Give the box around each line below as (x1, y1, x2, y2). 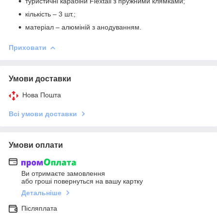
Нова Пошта (22, 91, 61, 99)
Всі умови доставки (9, 110, 77, 118)
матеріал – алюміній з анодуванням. (25, 23, 141, 31)
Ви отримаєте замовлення (21, 169, 105, 177)
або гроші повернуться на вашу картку (21, 177, 143, 185)
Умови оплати (9, 141, 63, 150)
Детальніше (21, 188, 62, 197)
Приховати (9, 43, 46, 51)
